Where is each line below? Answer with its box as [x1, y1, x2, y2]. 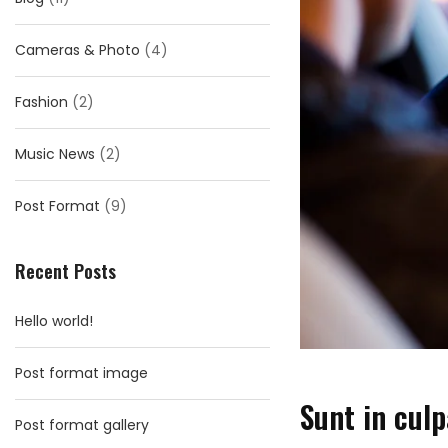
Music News [15, 144, 95, 164]
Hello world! [15, 311, 93, 331]
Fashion [15, 92, 68, 112]
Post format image [15, 363, 148, 383]
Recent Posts [15, 258, 116, 284]
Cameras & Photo [15, 40, 140, 60]
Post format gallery [15, 415, 149, 435]
